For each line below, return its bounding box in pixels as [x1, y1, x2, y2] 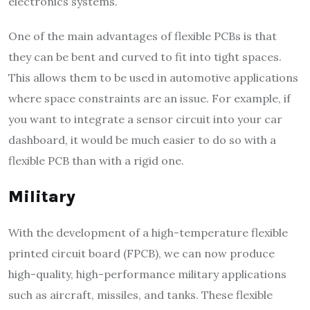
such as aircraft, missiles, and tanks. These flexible [8, 288, 273, 302]
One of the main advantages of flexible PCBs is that [8, 29, 277, 44]
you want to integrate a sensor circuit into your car [8, 112, 282, 127]
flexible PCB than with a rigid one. [8, 154, 184, 168]
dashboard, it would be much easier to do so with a [8, 133, 276, 147]
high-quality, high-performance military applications [8, 267, 286, 282]
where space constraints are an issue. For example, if [8, 91, 291, 106]
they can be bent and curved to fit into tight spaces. [8, 50, 282, 64]
